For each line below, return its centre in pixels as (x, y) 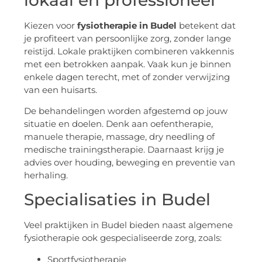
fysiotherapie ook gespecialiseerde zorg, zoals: (123, 238)
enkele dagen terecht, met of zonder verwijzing (127, 77)
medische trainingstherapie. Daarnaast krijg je (124, 149)
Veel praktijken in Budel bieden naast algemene (128, 225)
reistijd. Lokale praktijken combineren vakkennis (129, 51)
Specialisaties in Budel (117, 200)
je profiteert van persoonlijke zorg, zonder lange (127, 38)
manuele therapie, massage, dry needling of (119, 136)
